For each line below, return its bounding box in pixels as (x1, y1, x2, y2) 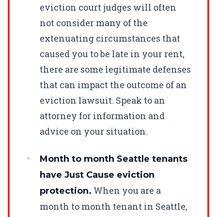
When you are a (92, 184, 161, 196)
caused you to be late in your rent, (40, 47, 185, 60)
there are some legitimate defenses (40, 63, 191, 75)
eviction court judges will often (40, 1, 176, 13)
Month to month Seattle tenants (40, 153, 187, 164)
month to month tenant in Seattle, (40, 200, 187, 212)
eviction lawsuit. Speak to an (40, 94, 165, 106)
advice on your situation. (40, 125, 148, 137)
